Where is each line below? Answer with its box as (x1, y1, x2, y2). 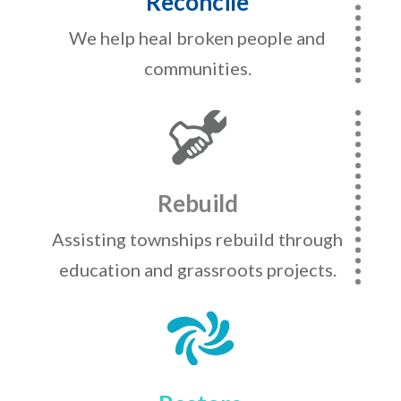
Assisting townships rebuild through (52, 227, 344, 250)
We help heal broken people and (69, 26, 327, 48)
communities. (143, 56, 252, 79)
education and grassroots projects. (58, 258, 337, 280)
